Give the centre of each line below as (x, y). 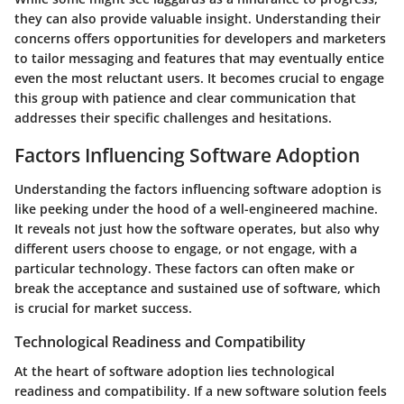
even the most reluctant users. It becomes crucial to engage (199, 78)
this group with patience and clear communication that (185, 97)
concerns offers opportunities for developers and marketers (200, 38)
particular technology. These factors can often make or (184, 269)
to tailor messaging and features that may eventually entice (199, 58)
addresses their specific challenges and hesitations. (173, 117)
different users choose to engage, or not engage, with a (186, 249)
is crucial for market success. (103, 308)
